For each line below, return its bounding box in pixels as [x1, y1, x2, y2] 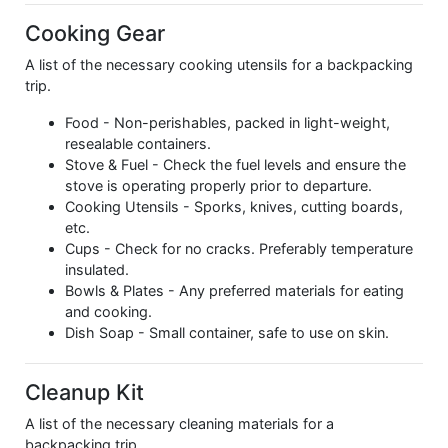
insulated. [65, 260, 129, 278]
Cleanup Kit [25, 378, 144, 405]
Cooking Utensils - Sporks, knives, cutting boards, [65, 197, 403, 215]
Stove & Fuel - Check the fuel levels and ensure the [65, 155, 406, 173]
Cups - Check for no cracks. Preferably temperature [65, 239, 413, 257]
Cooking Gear [25, 19, 165, 46]
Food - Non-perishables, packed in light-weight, [65, 113, 390, 131]
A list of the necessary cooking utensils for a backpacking [25, 55, 413, 73]
